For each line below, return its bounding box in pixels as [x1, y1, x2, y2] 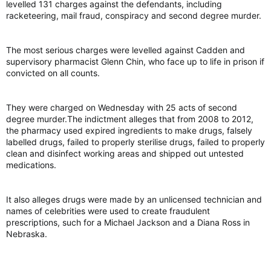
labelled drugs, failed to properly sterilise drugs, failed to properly [6, 137, 265, 147]
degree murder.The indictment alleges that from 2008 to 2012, [6, 114, 253, 124]
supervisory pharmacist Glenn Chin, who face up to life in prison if [6, 56, 264, 67]
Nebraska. [6, 229, 47, 239]
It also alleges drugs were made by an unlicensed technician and [6, 194, 262, 204]
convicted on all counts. [6, 68, 100, 78]
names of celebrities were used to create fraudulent [6, 206, 210, 216]
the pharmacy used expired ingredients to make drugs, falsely [6, 125, 252, 135]
